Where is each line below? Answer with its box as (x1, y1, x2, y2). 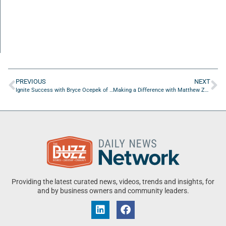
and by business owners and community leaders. (37, 187, 189, 196)
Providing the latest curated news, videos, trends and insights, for (12, 178, 214, 187)
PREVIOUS (16, 78, 46, 86)
